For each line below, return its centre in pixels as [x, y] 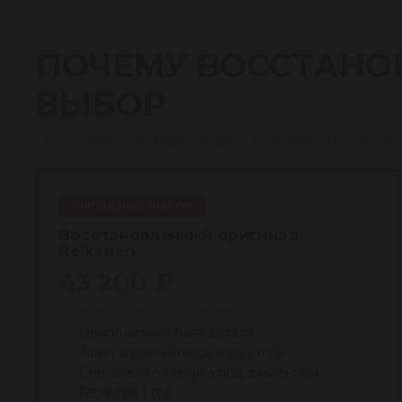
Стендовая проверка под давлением [199, 372]
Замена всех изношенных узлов [181, 353]
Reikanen [97, 250]
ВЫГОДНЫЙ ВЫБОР [132, 206]
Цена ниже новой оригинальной [153, 310]
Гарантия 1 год [126, 392]
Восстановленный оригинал [179, 235]
